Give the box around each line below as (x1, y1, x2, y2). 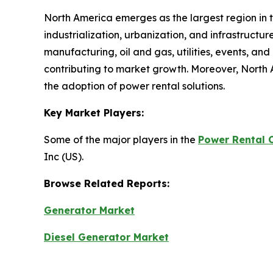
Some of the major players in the (44, 133, 198, 146)
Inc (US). (44, 151, 83, 163)
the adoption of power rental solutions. (44, 80, 225, 93)
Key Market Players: (44, 107, 144, 119)
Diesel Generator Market (44, 231, 169, 244)
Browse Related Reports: (44, 177, 169, 190)
